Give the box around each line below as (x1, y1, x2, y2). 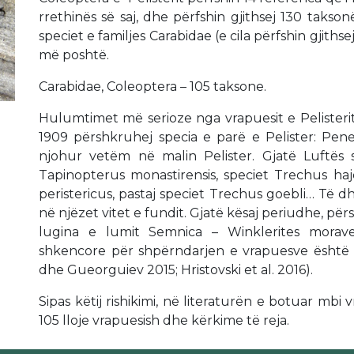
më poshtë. (39, 47, 109, 63)
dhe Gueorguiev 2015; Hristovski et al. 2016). (39, 262, 313, 278)
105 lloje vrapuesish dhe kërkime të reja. (39, 313, 289, 329)
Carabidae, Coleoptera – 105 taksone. (39, 79, 266, 95)
